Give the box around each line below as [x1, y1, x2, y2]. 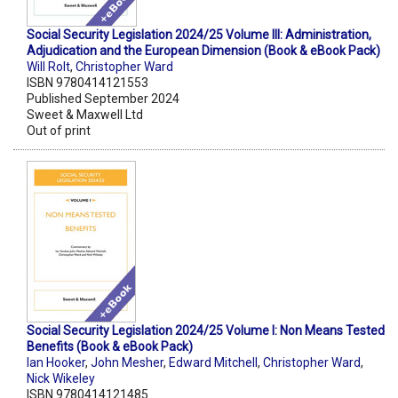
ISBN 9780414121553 [27, 76, 148, 91]
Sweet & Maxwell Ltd [27, 107, 143, 123]
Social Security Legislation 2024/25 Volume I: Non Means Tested [27, 323, 385, 338]
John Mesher [91, 355, 163, 370]
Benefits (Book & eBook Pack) [27, 339, 193, 354]
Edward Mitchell [169, 355, 258, 370]
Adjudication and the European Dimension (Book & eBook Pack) [27, 44, 380, 59]
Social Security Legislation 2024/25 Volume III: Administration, [27, 28, 371, 43]
